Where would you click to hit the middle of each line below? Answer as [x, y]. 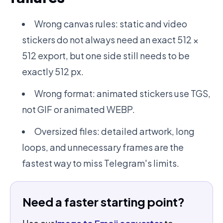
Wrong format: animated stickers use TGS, [122, 93]
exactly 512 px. [53, 71]
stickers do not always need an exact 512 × [110, 40]
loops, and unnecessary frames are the [103, 147]
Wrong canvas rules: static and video [111, 24]
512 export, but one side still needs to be [106, 56]
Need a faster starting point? [104, 202]
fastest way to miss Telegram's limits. [101, 163]
